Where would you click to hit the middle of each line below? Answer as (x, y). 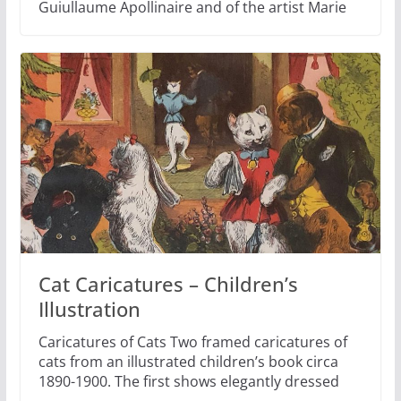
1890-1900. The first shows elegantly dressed (188, 381)
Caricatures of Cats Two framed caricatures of (192, 341)
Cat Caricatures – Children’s (168, 283)
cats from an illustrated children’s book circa (188, 361)
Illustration (89, 308)
